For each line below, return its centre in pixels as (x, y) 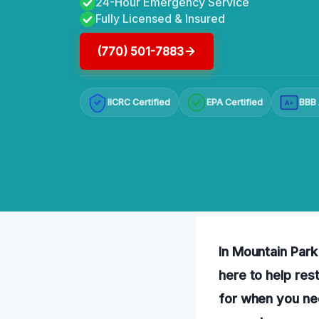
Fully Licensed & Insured (160, 18)
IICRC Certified (139, 103)
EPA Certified (235, 103)
